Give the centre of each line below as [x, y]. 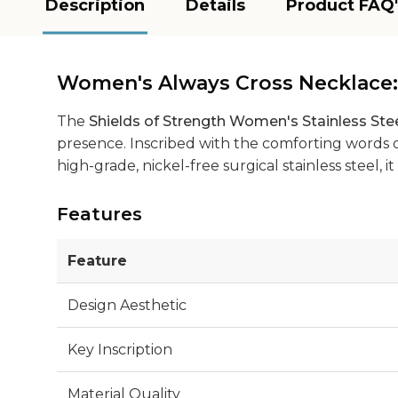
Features [99, 214]
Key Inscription [120, 349]
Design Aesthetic [127, 305]
